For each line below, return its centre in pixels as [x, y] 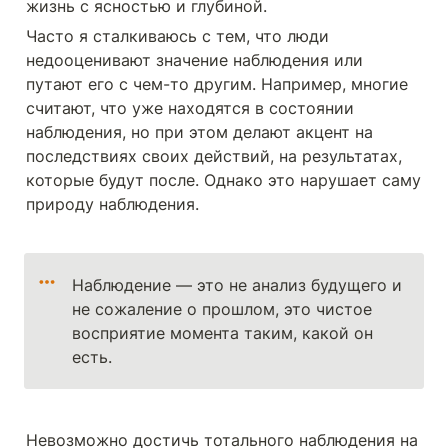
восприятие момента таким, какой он [223, 333]
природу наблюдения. [115, 204]
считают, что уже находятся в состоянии [190, 108]
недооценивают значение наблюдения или [194, 60]
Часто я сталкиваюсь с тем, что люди [177, 36]
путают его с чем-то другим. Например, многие [217, 84]
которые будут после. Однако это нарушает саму [223, 180]
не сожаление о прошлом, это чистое [222, 309]
